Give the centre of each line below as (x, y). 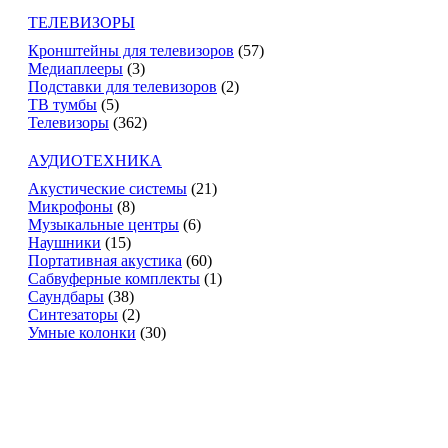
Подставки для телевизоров (122, 86)
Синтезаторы (73, 314)
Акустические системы (107, 188)
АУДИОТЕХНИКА (95, 160)
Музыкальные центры (103, 224)
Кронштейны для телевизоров (131, 50)
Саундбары (66, 296)
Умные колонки (82, 332)
